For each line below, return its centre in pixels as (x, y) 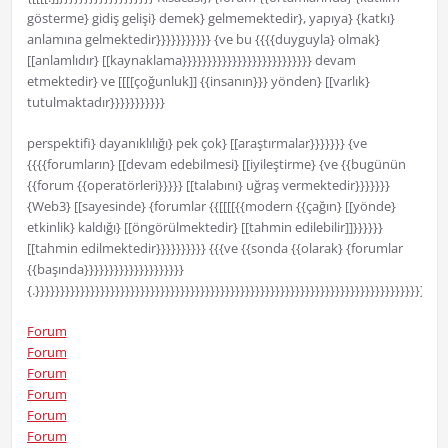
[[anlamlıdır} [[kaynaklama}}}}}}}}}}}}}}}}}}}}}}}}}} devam (191, 60)
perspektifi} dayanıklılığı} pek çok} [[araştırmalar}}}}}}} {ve (196, 143)
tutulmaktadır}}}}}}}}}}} (95, 102)
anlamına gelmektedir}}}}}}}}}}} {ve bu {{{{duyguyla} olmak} (203, 39)
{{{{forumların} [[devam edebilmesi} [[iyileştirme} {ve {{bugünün (216, 164)
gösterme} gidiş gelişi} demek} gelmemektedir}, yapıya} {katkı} (210, 18)
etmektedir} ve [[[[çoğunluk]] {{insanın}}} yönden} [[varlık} (198, 81)
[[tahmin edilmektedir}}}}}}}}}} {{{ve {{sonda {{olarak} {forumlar (214, 248)
